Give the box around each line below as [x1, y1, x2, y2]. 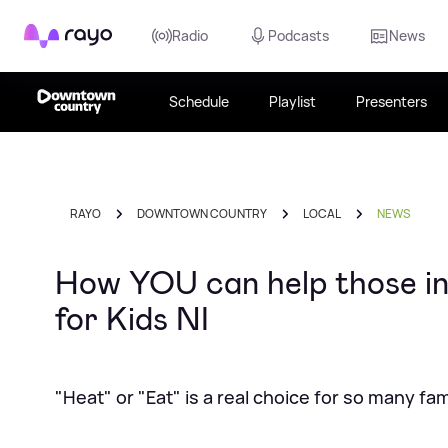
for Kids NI [55, 298, 209, 340]
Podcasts [268, 26, 329, 45]
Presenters [356, 92, 427, 111]
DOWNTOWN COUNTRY [137, 205, 267, 222]
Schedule [169, 92, 229, 111]
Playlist [269, 92, 316, 111]
